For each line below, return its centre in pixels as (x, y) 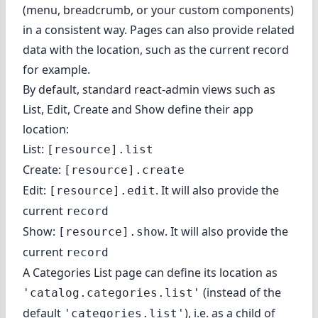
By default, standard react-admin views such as (149, 90)
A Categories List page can (95, 273)
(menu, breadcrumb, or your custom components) (158, 10)
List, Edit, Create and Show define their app (138, 110)
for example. (56, 70)
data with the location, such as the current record (156, 50)
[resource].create (124, 170)
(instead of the (241, 293)
